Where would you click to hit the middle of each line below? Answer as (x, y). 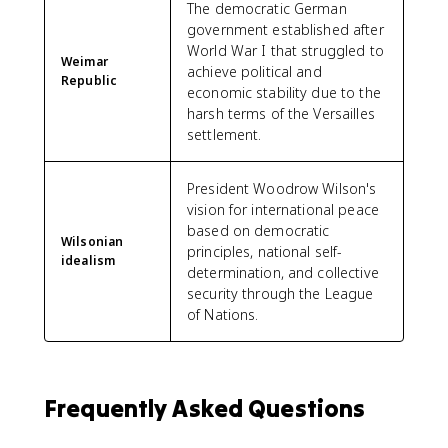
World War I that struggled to (285, 50)
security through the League (280, 293)
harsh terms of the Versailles (281, 113)
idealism (88, 260)
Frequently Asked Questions (205, 408)
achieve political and (254, 71)
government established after (285, 29)
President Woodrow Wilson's (282, 188)
